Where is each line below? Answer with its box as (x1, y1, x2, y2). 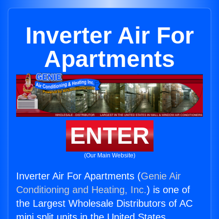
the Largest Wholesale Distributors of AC (16, 198, 193, 209)
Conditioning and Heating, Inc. (16, 184, 147, 196)
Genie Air (141, 171, 181, 182)
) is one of (147, 184, 190, 196)
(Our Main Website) (84, 152, 135, 159)
